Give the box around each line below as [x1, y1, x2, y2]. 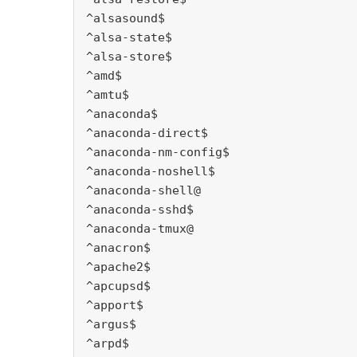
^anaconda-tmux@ [86, 222, 194, 237]
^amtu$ [86, 88, 129, 103]
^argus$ [86, 317, 136, 332]
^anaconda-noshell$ [86, 164, 215, 179]
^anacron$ [86, 241, 151, 256]
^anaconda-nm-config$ [86, 145, 229, 160]
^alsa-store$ [86, 49, 172, 65]
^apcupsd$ [86, 279, 151, 294]
